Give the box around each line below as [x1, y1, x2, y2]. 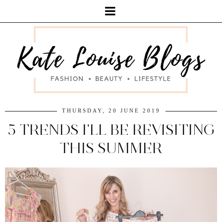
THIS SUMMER [59, 138, 163, 157]
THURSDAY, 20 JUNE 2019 [61, 107, 161, 113]
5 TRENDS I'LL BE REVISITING [7, 120, 215, 139]
